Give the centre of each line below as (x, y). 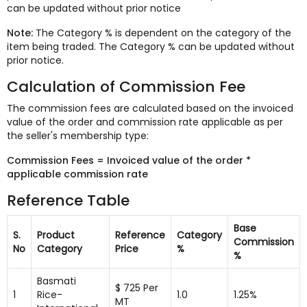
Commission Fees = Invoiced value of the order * (129, 161)
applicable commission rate (77, 174)
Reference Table (68, 201)
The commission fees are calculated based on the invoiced (150, 109)
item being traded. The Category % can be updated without (151, 47)
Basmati (57, 281)
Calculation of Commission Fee (126, 87)
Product (56, 235)
